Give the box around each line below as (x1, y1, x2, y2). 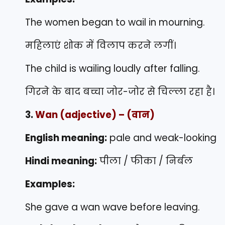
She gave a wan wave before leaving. (25, 200, 200, 214)
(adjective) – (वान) (58, 108, 155, 122)
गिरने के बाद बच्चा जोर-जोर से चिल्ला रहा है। (25, 85, 214, 99)
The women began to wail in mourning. (25, 16, 205, 30)
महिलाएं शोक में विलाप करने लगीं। (25, 39, 176, 53)
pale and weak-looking (107, 131, 216, 145)
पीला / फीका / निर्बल (97, 154, 193, 168)
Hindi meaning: (25, 154, 97, 168)
